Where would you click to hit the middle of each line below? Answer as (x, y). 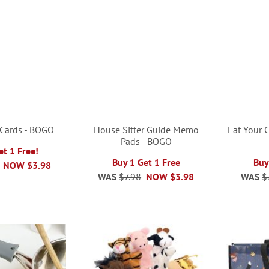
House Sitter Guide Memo (146, 129)
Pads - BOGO (146, 141)
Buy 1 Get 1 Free (146, 162)
